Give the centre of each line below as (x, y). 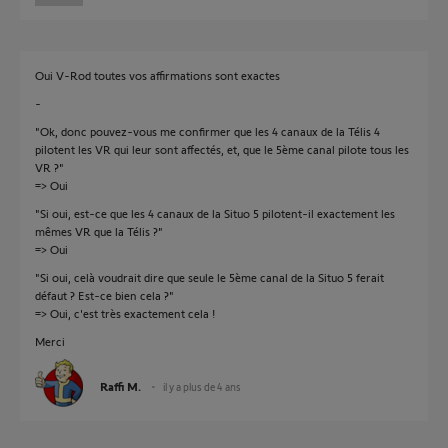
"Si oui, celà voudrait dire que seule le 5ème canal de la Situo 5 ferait (209, 277)
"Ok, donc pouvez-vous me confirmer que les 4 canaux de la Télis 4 (207, 131)
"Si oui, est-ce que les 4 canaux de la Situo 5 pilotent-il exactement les (215, 213)
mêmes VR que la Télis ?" (99, 231)
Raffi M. (120, 386)
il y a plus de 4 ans (202, 386)
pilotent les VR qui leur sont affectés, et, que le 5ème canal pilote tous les (222, 149)
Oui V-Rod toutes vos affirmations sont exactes (157, 75)
